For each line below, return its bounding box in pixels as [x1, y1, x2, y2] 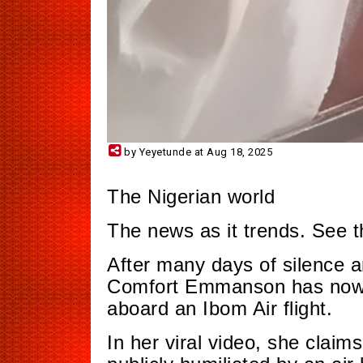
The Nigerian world [107, 186, 275, 208]
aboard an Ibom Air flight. [107, 297, 332, 320]
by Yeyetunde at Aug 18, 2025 [121, 146, 272, 159]
